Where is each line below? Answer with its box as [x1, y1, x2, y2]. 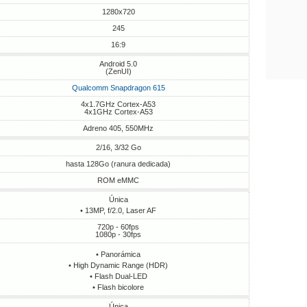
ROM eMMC [97, 176, 140, 184]
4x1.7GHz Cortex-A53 [81, 100, 156, 108]
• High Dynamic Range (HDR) [69, 261, 169, 269]
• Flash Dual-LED [89, 272, 147, 280]
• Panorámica [96, 250, 141, 258]
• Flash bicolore [93, 283, 145, 291]
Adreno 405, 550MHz [83, 124, 154, 132]
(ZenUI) [105, 67, 132, 75]
